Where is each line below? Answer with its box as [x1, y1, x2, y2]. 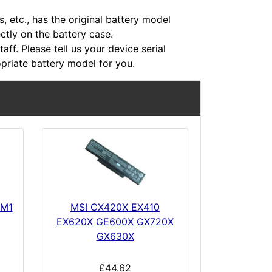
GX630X [96, 230, 134, 243]
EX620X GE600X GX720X [56, 216, 174, 228]
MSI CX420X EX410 [70, 201, 160, 214]
